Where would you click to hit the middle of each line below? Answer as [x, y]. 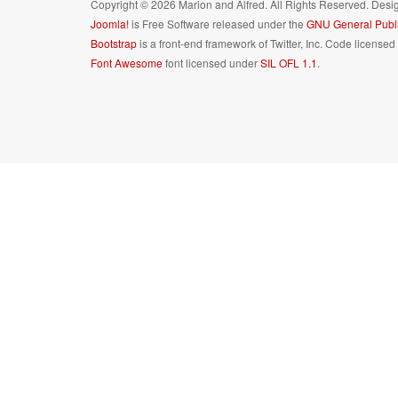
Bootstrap [114, 43]
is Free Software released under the [218, 24]
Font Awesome [127, 63]
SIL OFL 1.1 [289, 63]
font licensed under [211, 63]
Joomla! [110, 24]
